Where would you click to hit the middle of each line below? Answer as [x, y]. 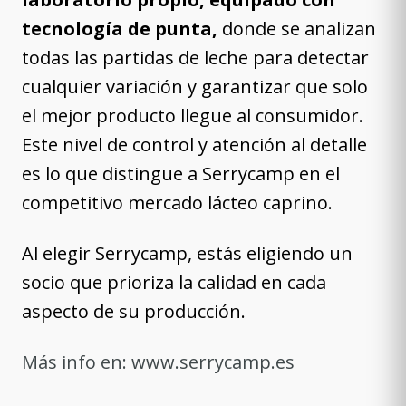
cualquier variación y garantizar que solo [195, 87]
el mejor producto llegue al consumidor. [193, 116]
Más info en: [77, 362]
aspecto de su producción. [134, 311]
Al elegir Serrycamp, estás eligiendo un [187, 253]
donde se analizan [297, 29]
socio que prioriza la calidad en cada [174, 282]
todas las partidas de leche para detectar [195, 58]
